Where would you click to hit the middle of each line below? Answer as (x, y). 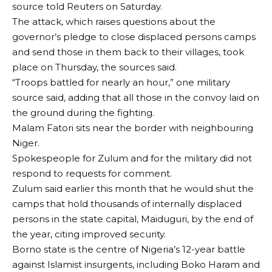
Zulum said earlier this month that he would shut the (133, 189)
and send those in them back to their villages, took (128, 52)
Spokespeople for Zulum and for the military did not (132, 158)
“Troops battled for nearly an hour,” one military (121, 82)
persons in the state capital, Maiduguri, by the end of (133, 219)
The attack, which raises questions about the (114, 22)
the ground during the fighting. (83, 113)
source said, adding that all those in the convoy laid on (136, 97)
